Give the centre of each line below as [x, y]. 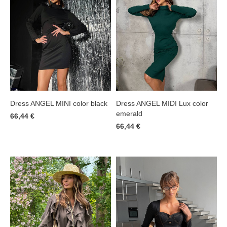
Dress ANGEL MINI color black [59, 103]
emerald [129, 113]
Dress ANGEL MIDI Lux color [162, 103]
